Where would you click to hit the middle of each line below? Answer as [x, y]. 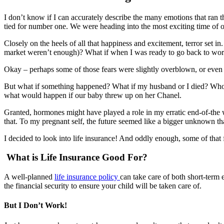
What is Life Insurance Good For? [76, 157]
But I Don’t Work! [35, 205]
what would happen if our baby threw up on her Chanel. [93, 95]
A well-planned [29, 177]
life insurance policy [87, 177]
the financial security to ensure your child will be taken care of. [103, 186]
